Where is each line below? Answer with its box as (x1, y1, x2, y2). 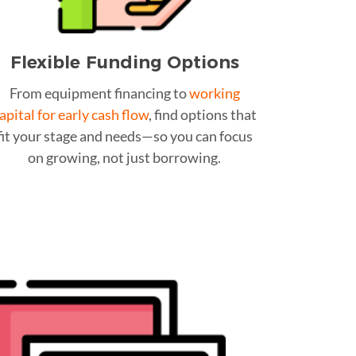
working (188, 83, 240, 102)
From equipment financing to (9, 83, 189, 102)
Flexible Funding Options (10, 51, 239, 73)
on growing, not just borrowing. (28, 148, 221, 166)
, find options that (148, 105, 257, 123)
